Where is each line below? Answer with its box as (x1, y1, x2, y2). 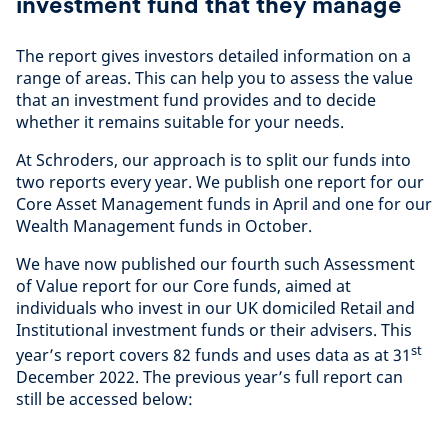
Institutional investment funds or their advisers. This (16, 319, 412, 341)
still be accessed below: (16, 388, 193, 411)
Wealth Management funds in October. (16, 215, 312, 237)
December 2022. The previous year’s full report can (16, 366, 403, 389)
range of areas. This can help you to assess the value (16, 67, 413, 89)
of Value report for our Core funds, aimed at (16, 275, 351, 297)
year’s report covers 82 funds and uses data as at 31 (16, 344, 411, 367)
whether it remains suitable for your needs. (16, 111, 344, 133)
